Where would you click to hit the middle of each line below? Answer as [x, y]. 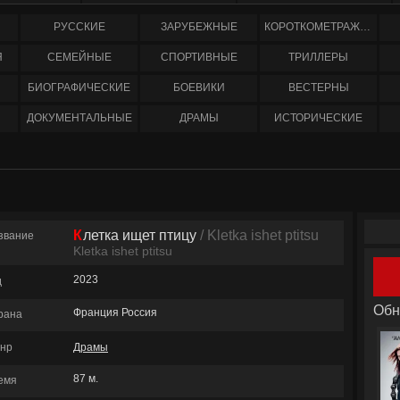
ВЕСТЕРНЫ [318, 87]
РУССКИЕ [79, 27]
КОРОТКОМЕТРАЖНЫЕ [365, 27]
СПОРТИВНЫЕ [199, 57]
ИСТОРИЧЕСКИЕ [318, 118]
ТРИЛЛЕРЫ [318, 57]
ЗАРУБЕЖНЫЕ [199, 27]
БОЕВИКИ [199, 87]
